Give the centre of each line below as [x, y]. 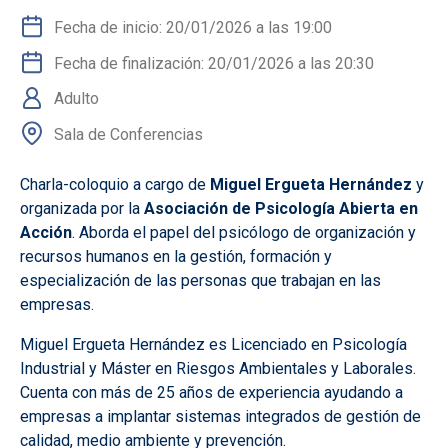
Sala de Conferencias [128, 134]
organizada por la [82, 208]
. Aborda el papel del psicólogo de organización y [244, 232]
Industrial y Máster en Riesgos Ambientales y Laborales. [218, 368]
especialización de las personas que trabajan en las [200, 280]
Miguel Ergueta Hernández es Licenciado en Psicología [213, 344]
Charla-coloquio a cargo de [115, 184]
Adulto [76, 99]
